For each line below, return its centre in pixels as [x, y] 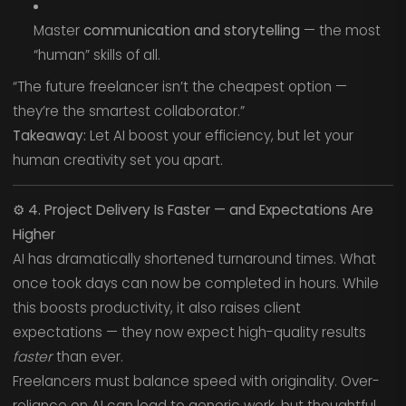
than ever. [87, 357]
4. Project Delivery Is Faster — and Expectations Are [200, 210]
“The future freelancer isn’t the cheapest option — [179, 86]
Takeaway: [49, 135]
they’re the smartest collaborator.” [128, 111]
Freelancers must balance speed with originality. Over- [196, 382]
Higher [34, 235]
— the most [340, 31]
